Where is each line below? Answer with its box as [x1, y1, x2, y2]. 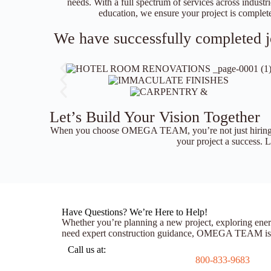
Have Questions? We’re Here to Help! [62, 207, 207, 218]
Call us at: [68, 244, 106, 255]
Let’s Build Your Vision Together [50, 108, 260, 126]
